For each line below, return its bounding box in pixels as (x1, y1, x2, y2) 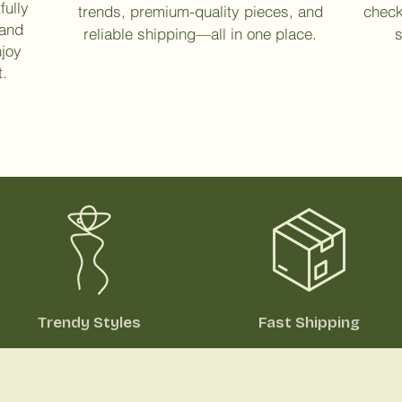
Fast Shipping (258, 312, 360, 332)
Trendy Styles (37, 312, 141, 332)
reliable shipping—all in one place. (83, 23, 317, 43)
